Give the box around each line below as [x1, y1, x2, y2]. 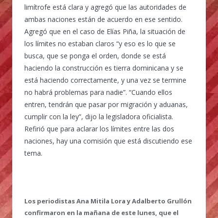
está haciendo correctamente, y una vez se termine [24, 75, 186, 85]
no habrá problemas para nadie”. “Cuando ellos [24, 87, 172, 97]
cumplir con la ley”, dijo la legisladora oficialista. [24, 111, 173, 121]
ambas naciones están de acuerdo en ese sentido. [24, 14, 182, 24]
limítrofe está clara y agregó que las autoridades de [24, 2, 186, 12]
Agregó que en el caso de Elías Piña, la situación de [24, 26, 185, 36]
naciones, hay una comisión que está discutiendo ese [24, 136, 192, 145]
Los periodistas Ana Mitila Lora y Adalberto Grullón [24, 196, 192, 205]
